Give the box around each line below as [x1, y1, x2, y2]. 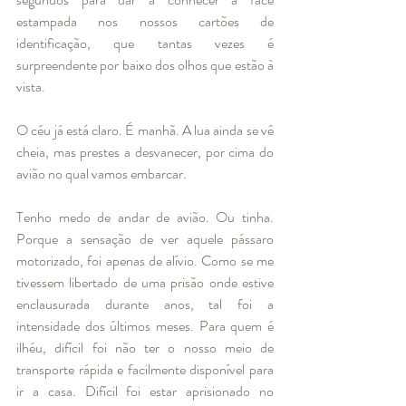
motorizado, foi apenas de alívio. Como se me [16, 249, 274, 271]
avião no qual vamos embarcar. [16, 162, 192, 184]
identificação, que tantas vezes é [16, 32, 274, 53]
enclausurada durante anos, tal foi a [16, 293, 274, 314]
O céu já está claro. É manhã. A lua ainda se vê [16, 119, 274, 140]
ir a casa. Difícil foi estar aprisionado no [16, 380, 274, 401]
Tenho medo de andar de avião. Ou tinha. [16, 206, 274, 227]
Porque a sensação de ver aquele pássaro [16, 227, 274, 249]
